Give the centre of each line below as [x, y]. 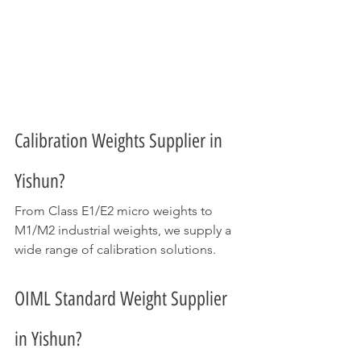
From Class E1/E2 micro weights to [115, 210]
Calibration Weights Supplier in [120, 140]
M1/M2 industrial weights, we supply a [124, 230]
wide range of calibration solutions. [115, 249]
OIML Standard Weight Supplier [123, 298]
